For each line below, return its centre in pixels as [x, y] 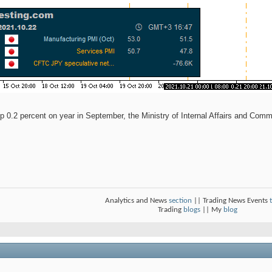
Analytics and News [137, 201]
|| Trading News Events [230, 201]
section [180, 201]
